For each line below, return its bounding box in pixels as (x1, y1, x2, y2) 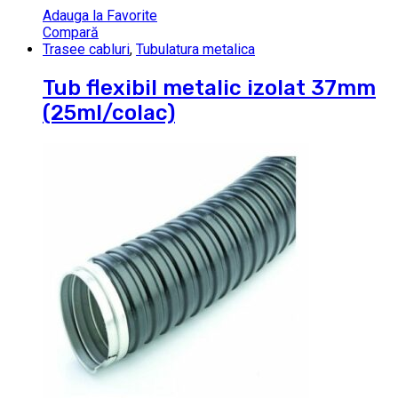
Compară (43, 23, 99, 41)
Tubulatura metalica (136, 40, 255, 58)
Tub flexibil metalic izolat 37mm (43, 75, 376, 100)
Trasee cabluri (43, 40, 130, 58)
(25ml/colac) (43, 99, 175, 125)
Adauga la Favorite (43, 6, 157, 24)
